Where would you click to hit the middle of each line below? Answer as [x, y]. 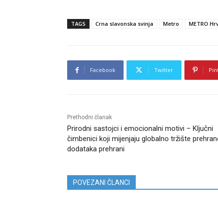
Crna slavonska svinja [124, 24]
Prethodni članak [90, 118]
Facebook [103, 70]
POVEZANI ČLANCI [101, 183]
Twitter [164, 70]
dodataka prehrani [96, 149]
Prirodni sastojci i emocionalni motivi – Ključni [140, 129]
